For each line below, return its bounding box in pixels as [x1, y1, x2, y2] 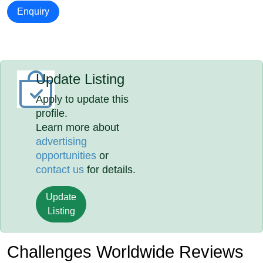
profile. [36, 107, 68, 119]
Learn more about [36, 122, 120, 133]
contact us [36, 164, 85, 176]
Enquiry [17, 6, 49, 16]
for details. [84, 164, 136, 176]
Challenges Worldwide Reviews [7, 242, 244, 261]
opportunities [36, 150, 97, 161]
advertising [36, 136, 87, 147]
